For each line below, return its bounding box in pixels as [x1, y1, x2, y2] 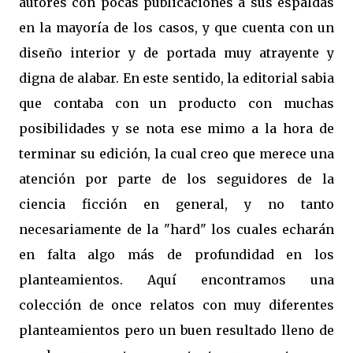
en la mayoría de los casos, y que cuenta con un [19, 20, 334, 35]
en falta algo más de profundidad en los [19, 247, 334, 262]
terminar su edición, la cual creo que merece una [19, 146, 334, 162]
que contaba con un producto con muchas [19, 95, 334, 111]
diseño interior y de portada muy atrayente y [19, 45, 334, 61]
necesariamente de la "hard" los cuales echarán [19, 221, 334, 237]
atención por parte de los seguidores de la [19, 171, 334, 187]
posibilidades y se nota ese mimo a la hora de [19, 121, 334, 136]
